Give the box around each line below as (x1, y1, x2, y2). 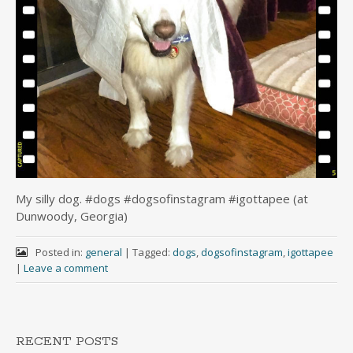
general (84, 245, 122, 259)
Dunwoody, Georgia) (16, 208, 128, 224)
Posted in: (35, 245, 85, 259)
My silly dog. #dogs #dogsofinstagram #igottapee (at (16, 191, 308, 206)
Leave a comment (24, 261, 108, 275)
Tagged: (132, 245, 173, 259)
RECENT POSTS (16, 333, 118, 350)
